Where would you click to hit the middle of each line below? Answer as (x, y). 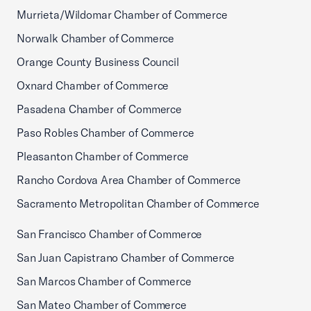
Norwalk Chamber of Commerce (96, 38)
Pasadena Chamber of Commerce (99, 109)
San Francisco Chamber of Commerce (110, 234)
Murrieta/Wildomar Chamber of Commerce (122, 15)
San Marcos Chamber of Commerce (104, 281)
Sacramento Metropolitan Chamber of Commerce (138, 203)
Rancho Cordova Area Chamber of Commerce (129, 180)
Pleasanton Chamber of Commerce (103, 156)
